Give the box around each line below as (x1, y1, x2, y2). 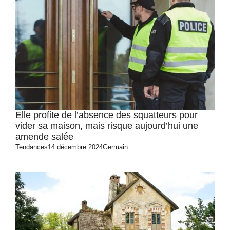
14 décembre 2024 (48, 143, 103, 151)
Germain (103, 143, 128, 151)
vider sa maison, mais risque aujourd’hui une (15, 121, 198, 131)
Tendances (15, 143, 48, 151)
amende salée (15, 131, 73, 142)
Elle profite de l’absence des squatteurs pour (15, 110, 198, 120)
